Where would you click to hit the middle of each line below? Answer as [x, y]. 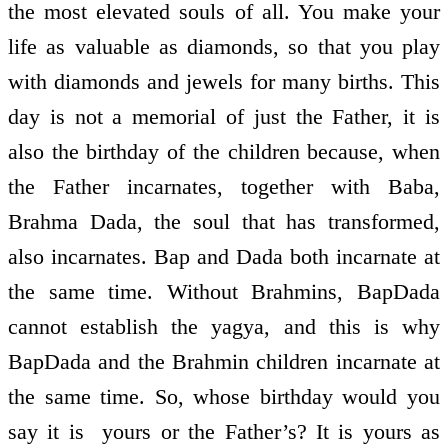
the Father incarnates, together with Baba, [224, 186]
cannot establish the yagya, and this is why [224, 326]
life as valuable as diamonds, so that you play [224, 46]
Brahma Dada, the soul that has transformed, [224, 221]
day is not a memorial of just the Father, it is [224, 116]
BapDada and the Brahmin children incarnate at [224, 361]
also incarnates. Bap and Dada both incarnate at [224, 256]
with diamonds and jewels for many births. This [224, 81]
